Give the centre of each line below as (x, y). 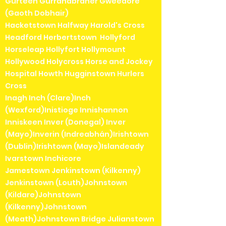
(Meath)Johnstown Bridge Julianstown (80, 219)
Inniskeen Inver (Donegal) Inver (65, 122)
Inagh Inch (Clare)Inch (48, 98)
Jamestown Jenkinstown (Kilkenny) (73, 171)
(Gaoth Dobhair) (37, 13)
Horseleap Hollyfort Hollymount (65, 50)
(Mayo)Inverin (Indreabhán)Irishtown (77, 134)
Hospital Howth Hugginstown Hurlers (75, 74)
